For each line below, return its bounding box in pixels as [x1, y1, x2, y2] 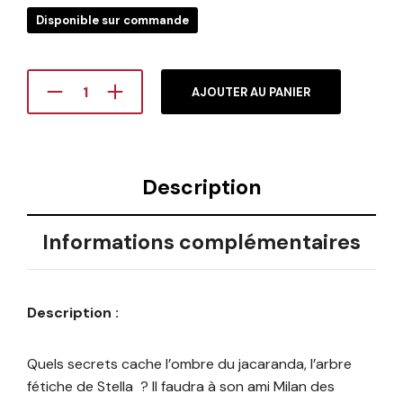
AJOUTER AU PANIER [192, 85, 310, 101]
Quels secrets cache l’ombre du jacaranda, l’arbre [27, 354, 352, 374]
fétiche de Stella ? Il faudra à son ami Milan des [27, 377, 335, 397]
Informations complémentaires [42, 228, 361, 256]
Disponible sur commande [36, 13, 189, 29]
